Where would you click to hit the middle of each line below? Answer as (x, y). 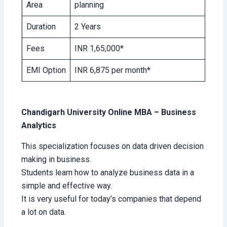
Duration (41, 27)
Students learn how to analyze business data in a (108, 173)
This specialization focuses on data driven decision (113, 146)
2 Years (88, 27)
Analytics (39, 126)
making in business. (56, 160)
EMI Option (46, 70)
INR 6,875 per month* (113, 70)
